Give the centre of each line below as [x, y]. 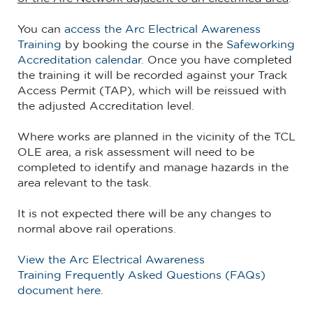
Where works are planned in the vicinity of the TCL [156, 137]
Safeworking [261, 45]
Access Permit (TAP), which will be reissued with [152, 91]
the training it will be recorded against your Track [152, 76]
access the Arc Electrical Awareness [162, 30]
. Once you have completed [217, 60]
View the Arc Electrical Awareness [111, 260]
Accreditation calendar [79, 60]
